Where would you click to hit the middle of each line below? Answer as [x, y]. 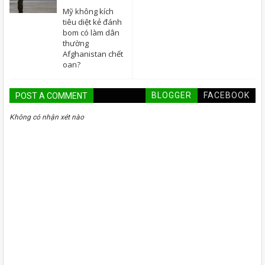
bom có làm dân [91, 32]
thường [76, 43]
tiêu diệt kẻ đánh [92, 22]
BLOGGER [172, 95]
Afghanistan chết [93, 54]
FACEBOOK [227, 95]
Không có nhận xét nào [47, 117]
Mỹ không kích [88, 11]
